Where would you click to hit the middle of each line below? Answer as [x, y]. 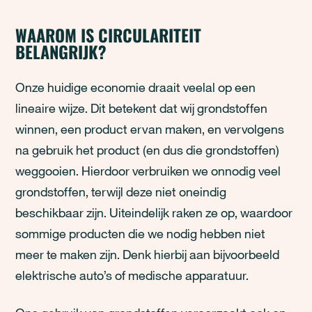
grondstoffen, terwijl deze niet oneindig [121, 192]
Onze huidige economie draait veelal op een [136, 87]
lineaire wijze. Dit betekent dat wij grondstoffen [142, 108]
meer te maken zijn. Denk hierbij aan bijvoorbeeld [148, 254]
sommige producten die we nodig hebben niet [141, 233]
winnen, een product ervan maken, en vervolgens [150, 129]
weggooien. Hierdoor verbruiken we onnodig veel [148, 171]
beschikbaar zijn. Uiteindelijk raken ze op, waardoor [154, 212]
